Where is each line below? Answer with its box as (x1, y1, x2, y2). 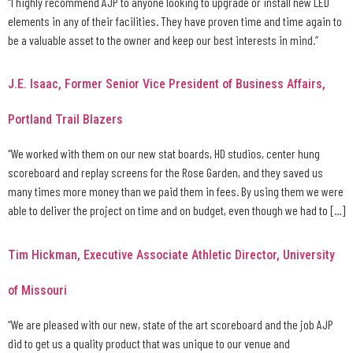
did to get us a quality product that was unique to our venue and (8, 335, 290, 351)
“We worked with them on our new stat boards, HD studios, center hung (8, 146, 320, 162)
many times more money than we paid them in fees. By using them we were (8, 184, 344, 199)
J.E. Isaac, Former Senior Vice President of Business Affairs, (8, 76, 325, 92)
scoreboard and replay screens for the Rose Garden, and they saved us (8, 165, 323, 180)
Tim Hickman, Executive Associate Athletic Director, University (8, 247, 335, 262)
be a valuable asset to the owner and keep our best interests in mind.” (8, 32, 318, 48)
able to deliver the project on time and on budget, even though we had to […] (8, 203, 345, 218)
